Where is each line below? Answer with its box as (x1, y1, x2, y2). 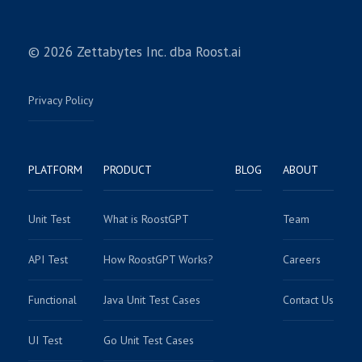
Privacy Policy (28, 92, 94, 107)
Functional (28, 292, 77, 307)
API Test (28, 251, 68, 267)
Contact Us (282, 292, 334, 307)
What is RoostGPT (103, 211, 190, 226)
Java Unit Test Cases (103, 292, 201, 307)
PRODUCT (103, 162, 153, 177)
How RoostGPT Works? (103, 251, 214, 267)
